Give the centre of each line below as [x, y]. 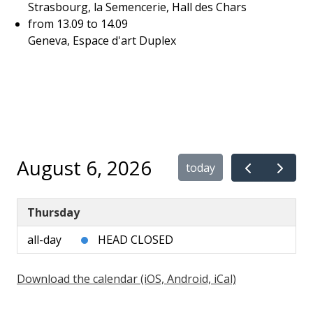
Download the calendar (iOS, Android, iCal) [126, 279]
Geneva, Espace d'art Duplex [102, 40]
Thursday [53, 212]
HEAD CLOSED [136, 240]
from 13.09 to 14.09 [78, 23]
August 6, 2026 [84, 167]
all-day [44, 240]
